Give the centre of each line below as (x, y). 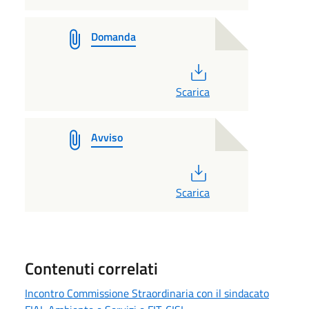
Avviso (107, 137)
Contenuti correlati (91, 268)
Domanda (113, 36)
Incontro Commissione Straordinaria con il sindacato (147, 293)
